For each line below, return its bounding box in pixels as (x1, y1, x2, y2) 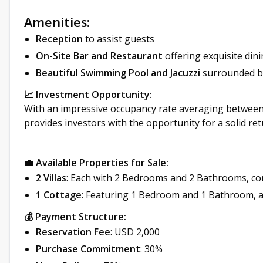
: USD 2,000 (110, 225, 160, 238)
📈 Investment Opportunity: (24, 88, 152, 101)
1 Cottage (36, 188, 82, 201)
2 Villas (36, 171, 66, 184)
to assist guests (83, 32, 154, 45)
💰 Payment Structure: (24, 210, 126, 223)
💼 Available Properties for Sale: (24, 156, 168, 169)
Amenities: (24, 14, 90, 31)
